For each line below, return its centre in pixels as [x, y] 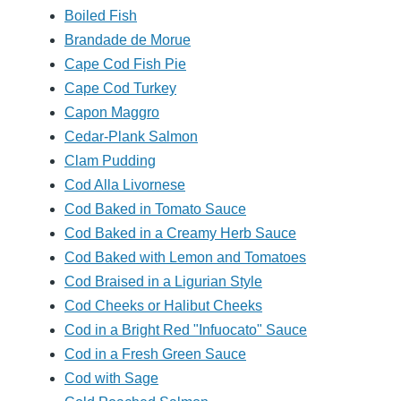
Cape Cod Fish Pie [125, 64]
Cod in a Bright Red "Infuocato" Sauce [186, 330]
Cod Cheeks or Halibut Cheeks [163, 306]
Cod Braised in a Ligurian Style [163, 282]
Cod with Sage [111, 379]
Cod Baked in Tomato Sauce [155, 209]
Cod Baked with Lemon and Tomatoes [185, 258]
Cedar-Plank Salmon [131, 137]
